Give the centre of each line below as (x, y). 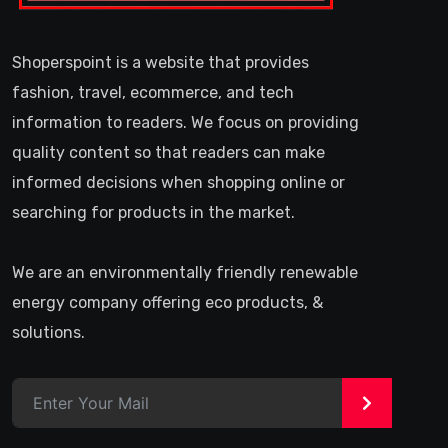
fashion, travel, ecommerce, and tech (153, 93)
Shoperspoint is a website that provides (160, 63)
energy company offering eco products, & (167, 303)
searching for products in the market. (153, 213)
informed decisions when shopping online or (178, 183)
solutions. (48, 333)
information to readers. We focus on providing (185, 123)
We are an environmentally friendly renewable (185, 273)
